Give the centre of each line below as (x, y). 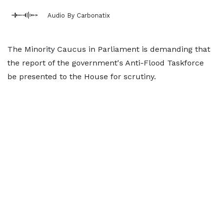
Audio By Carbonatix (79, 15)
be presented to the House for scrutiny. (82, 77)
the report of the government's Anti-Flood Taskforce (106, 63)
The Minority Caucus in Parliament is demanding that (109, 49)
